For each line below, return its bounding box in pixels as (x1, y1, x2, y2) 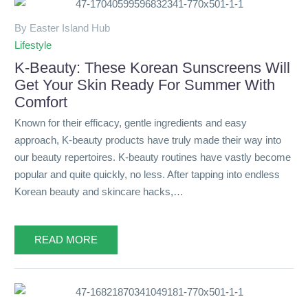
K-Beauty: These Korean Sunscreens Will (14, 58, 290, 76)
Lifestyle (14, 38, 52, 51)
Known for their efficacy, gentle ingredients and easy (14, 117, 247, 129)
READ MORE (34, 233, 98, 245)
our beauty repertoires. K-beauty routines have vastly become (14, 151, 291, 164)
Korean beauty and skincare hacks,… (14, 186, 184, 198)
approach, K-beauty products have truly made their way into (14, 134, 281, 146)
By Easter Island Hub (14, 21, 110, 34)
